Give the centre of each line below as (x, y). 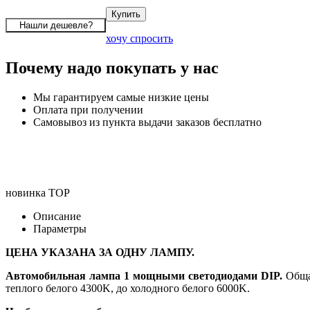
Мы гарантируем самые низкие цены (121, 97)
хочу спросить (139, 38)
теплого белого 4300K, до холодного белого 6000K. (128, 288)
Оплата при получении (88, 109)
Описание (57, 216)
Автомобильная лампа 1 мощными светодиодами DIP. (144, 275)
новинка (26, 192)
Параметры (60, 228)
